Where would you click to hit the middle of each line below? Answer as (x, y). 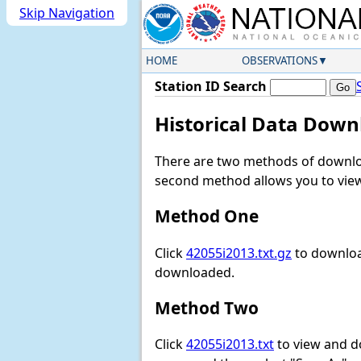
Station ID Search (211, 86)
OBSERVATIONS (279, 60)
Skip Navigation (67, 13)
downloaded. (195, 272)
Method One (207, 216)
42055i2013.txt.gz (239, 253)
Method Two (207, 307)
